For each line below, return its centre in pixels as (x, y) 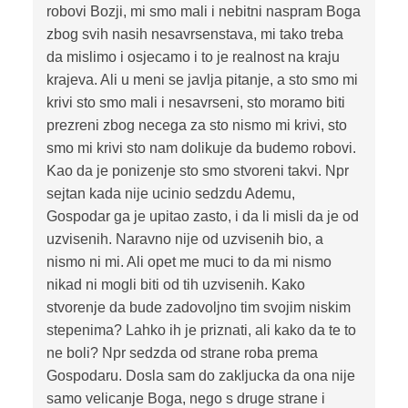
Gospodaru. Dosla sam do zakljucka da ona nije (200, 376)
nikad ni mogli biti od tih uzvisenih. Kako (175, 285)
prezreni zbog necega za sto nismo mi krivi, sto (196, 126)
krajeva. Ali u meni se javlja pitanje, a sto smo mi (202, 80)
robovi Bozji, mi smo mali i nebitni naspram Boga (203, 12)
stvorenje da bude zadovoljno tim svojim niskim (198, 308)
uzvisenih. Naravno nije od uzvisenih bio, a (184, 240)
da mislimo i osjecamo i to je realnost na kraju (193, 57)
